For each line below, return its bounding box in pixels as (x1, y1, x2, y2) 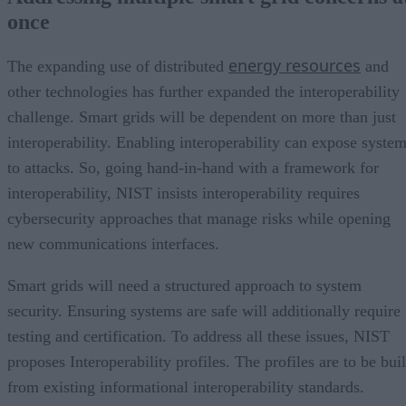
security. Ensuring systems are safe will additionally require (7, 301, 401, 320)
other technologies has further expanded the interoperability (7, 82, 400, 101)
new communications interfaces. (7, 234, 224, 253)
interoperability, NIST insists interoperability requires (7, 183, 360, 202)
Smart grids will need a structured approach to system (7, 275, 362, 295)
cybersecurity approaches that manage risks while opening (7, 208, 391, 227)
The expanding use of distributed (7, 56, 228, 75)
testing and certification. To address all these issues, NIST (7, 326, 390, 345)
